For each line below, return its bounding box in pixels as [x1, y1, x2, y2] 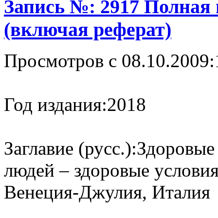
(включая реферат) [4, 18, 171, 40]
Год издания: [4, 94, 107, 115]
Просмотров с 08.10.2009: [4, 50, 215, 72]
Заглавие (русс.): [4, 138, 137, 159]
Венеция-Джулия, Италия [4, 182, 210, 203]
